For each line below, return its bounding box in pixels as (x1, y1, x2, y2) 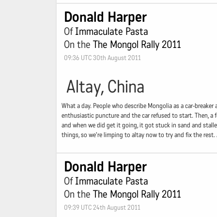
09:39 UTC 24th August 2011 (64, 203, 140, 212)
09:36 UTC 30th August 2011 (64, 54, 141, 62)
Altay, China (66, 77, 145, 97)
